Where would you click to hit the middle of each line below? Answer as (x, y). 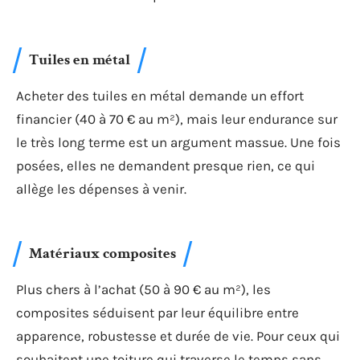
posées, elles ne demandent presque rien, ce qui (166, 165)
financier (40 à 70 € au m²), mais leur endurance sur (177, 119)
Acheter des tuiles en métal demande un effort (160, 95)
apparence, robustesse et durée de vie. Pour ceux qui (178, 336)
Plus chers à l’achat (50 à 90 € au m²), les (143, 289)
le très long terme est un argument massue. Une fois (178, 142)
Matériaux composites (102, 254)
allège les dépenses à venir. (101, 188)
